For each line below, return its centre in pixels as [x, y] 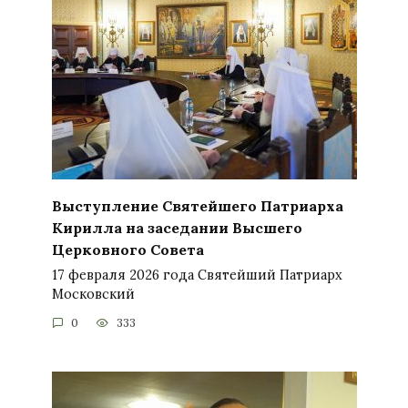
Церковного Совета [127, 249]
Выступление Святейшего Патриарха [197, 205]
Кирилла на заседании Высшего [177, 227]
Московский [93, 294]
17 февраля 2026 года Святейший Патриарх [197, 275]
